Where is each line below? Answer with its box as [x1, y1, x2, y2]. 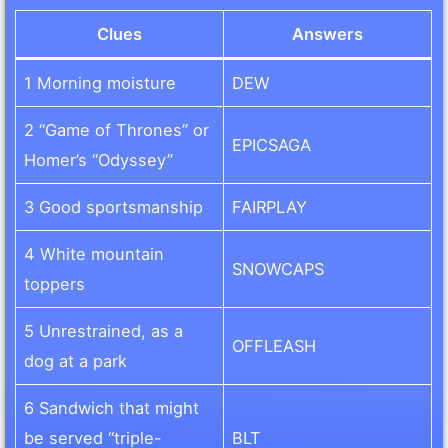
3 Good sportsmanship [24, 196, 204, 217]
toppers [24, 273, 86, 294]
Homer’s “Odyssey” [24, 149, 174, 170]
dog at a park [24, 350, 128, 371]
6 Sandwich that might [24, 397, 200, 418]
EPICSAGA [232, 134, 312, 155]
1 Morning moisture [24, 72, 177, 93]
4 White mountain [24, 243, 165, 264]
